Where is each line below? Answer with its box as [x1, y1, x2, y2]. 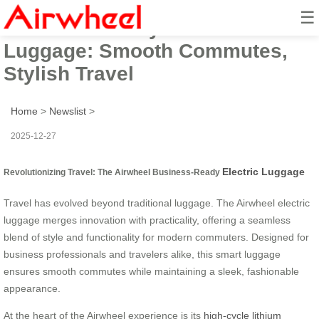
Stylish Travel [4, 62, 134, 85]
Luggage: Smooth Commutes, [4, 39, 288, 62]
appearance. [4, 282, 61, 294]
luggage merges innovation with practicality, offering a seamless [4, 214, 291, 226]
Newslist [49, 105, 86, 117]
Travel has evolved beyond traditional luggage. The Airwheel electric [4, 197, 310, 209]
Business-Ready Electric [4, 16, 239, 39]
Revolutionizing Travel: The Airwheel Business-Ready [4, 167, 222, 177]
